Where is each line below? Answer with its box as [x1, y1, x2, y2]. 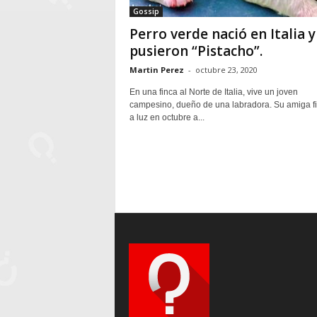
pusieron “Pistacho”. [129, 42, 263, 60]
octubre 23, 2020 [195, 64, 258, 75]
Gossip [132, 6, 159, 16]
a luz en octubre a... [129, 113, 204, 122]
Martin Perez [129, 64, 184, 75]
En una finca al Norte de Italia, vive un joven [129, 87, 298, 97]
